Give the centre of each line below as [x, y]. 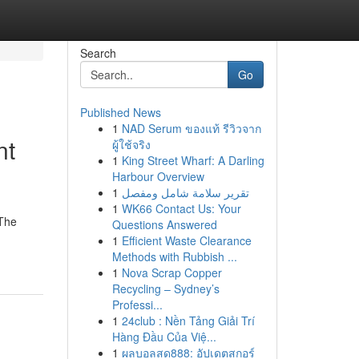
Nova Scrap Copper [171, 272]
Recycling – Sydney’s [165, 288]
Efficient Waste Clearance [186, 240]
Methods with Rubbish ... [174, 256]
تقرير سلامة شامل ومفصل [185, 192]
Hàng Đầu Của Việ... [164, 337]
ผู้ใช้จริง [131, 144]
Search [98, 53]
